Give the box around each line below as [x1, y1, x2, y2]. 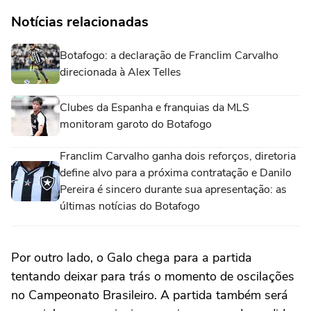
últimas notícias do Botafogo [60, 198, 200, 214]
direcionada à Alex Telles [60, 64, 181, 80]
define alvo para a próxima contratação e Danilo [60, 165, 292, 180]
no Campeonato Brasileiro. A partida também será [11, 286, 288, 303]
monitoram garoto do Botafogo [60, 116, 212, 132]
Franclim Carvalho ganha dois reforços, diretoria [60, 148, 296, 164]
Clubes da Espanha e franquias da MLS [60, 99, 249, 115]
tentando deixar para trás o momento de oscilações [11, 267, 294, 285]
